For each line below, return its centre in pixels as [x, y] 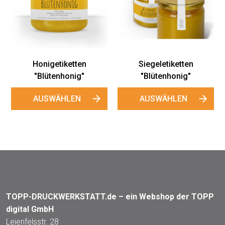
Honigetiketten [59, 64]
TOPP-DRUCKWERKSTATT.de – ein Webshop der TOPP [110, 196]
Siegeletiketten [166, 64]
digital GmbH [30, 209]
